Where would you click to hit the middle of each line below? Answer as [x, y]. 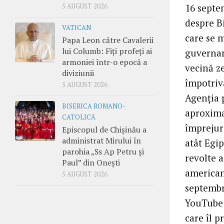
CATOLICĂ [79, 117]
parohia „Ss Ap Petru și [103, 151]
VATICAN [76, 27]
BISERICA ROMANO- [93, 106]
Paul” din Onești [91, 162]
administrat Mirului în [101, 140]
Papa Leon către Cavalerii [108, 40]
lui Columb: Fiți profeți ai [107, 51]
